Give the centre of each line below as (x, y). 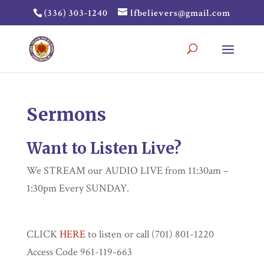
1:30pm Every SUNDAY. (77, 188)
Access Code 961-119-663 (79, 252)
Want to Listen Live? (104, 148)
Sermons (66, 114)
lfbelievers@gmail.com (181, 13)
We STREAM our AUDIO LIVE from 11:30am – (127, 171)
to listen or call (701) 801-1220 (149, 234)
